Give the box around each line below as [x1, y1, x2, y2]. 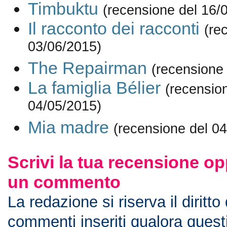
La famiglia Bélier [27, 78, 161, 98]
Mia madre [27, 118, 109, 137]
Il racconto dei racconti [27, 19, 200, 39]
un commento [7, 172, 121, 192]
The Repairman [27, 58, 147, 78]
